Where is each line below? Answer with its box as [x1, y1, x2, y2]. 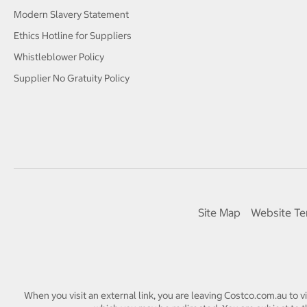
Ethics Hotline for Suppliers [14, 29, 132, 42]
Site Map [197, 205, 241, 219]
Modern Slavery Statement [14, 8, 129, 21]
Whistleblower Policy [14, 50, 104, 63]
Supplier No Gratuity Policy [14, 71, 130, 84]
